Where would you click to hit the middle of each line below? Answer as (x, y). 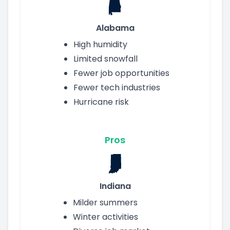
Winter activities (105, 217)
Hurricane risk (101, 102)
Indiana (115, 186)
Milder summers (105, 202)
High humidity (100, 44)
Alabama (115, 28)
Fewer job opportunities (121, 73)
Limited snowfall (105, 59)
